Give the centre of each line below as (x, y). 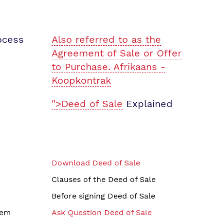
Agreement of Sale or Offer (117, 53)
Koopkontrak (81, 80)
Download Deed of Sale (96, 163)
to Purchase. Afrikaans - (109, 67)
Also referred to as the (106, 39)
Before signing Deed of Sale (103, 196)
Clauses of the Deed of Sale (104, 179)
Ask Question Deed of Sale (102, 212)
